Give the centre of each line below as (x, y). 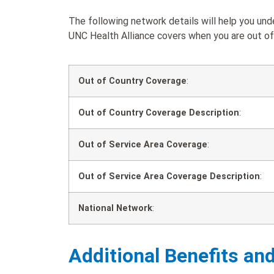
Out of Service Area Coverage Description (169, 176)
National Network (115, 208)
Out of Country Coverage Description (159, 113)
